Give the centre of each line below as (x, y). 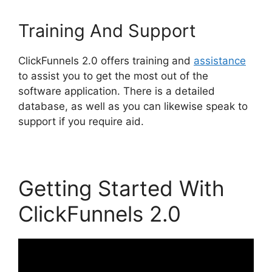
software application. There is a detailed (117, 91)
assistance (220, 60)
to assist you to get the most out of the (113, 76)
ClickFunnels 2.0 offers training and (106, 60)
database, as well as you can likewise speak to (133, 106)
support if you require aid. (81, 121)
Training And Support (107, 30)
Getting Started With (121, 188)
